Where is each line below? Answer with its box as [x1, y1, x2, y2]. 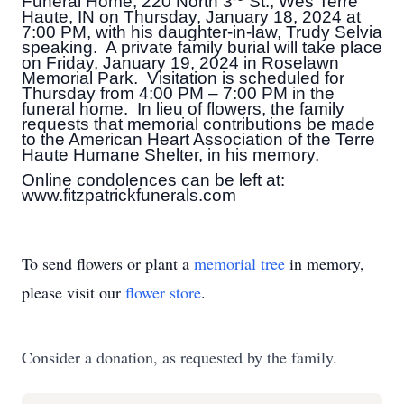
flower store [125, 281, 201, 304]
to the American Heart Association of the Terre [22, 129, 375, 149]
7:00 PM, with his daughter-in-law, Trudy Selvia [22, 22, 382, 41]
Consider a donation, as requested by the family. [22, 346, 337, 369]
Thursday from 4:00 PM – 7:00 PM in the [22, 83, 335, 103]
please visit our [22, 281, 125, 304]
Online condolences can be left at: [22, 170, 289, 189]
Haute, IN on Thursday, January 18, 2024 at [22, 6, 361, 26]
